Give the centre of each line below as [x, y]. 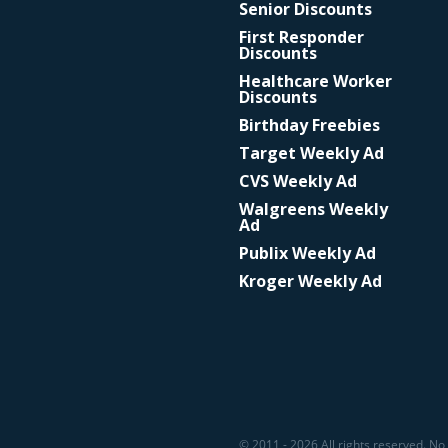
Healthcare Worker [315, 81]
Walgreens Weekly [313, 209]
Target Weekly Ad [311, 153]
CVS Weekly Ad [297, 181]
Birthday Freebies [309, 125]
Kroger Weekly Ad [310, 281]
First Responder [301, 37]
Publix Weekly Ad [307, 253]
